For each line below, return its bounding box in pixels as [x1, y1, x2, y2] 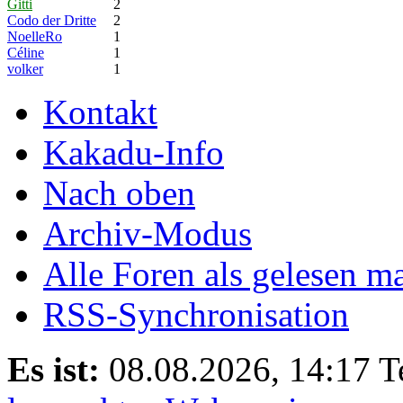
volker [7, 60, 43, 76]
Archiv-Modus [43, 213, 252, 253]
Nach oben [43, 173, 195, 212]
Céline [7, 44, 44, 60]
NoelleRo [7, 28, 62, 44]
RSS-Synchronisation [43, 294, 349, 334]
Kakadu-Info [43, 132, 224, 172]
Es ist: [7, 349, 100, 389]
